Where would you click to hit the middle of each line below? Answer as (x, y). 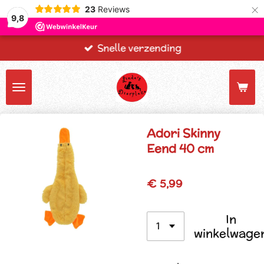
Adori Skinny (184, 133)
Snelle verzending (140, 48)
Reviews (113, 9)
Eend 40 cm (180, 148)
